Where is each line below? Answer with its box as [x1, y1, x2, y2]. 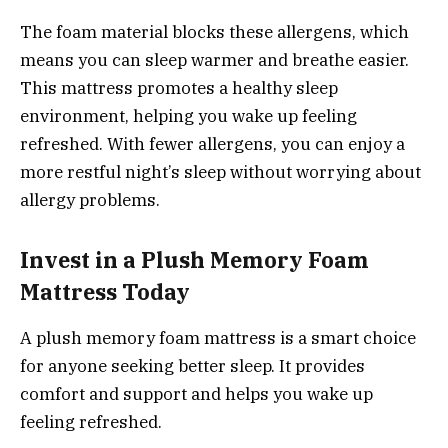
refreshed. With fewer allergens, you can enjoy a [20, 133, 405, 156]
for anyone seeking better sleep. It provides [20, 354, 365, 377]
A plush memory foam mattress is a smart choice [20, 326, 416, 349]
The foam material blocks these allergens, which [20, 21, 409, 44]
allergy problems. [20, 189, 160, 212]
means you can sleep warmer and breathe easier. [20, 49, 409, 72]
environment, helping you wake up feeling [20, 105, 357, 128]
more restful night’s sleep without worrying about [20, 161, 421, 184]
